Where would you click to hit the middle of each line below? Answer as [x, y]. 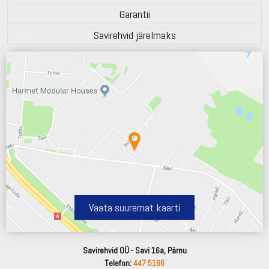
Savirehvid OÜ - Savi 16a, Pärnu [134, 250]
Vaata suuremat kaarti [134, 207]
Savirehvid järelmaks [134, 35]
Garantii [134, 14]
